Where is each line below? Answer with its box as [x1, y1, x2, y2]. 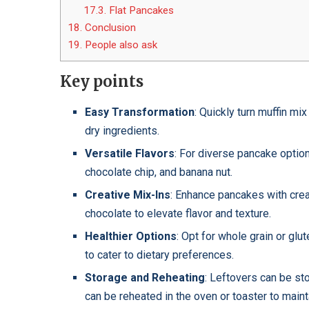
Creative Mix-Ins [85, 188, 170, 202]
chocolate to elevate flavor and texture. [85, 207, 271, 221]
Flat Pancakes [106, 4, 174, 17]
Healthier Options [85, 230, 177, 243]
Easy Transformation [85, 106, 195, 119]
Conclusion [82, 21, 136, 34]
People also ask [82, 39, 157, 52]
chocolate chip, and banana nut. [85, 166, 232, 179]
